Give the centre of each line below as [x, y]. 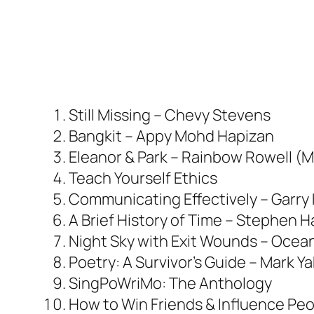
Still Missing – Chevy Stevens [170, 115]
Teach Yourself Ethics [143, 178]
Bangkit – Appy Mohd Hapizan [171, 136]
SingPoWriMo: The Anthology [170, 283]
